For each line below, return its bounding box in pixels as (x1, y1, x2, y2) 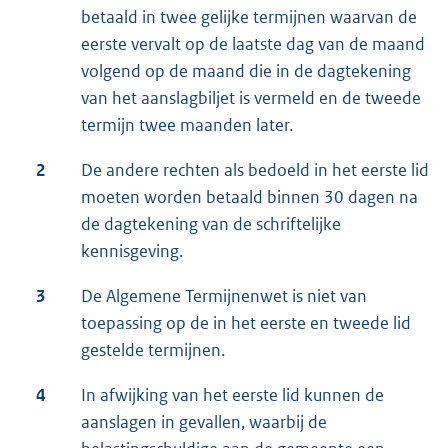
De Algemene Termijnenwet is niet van (81, 285, 367, 308)
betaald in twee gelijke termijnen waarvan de (81, 6, 417, 29)
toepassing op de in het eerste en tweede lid (81, 312, 411, 335)
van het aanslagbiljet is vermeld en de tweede (81, 87, 421, 110)
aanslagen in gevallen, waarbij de (81, 411, 327, 434)
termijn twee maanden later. (81, 114, 293, 137)
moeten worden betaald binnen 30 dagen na (81, 186, 418, 209)
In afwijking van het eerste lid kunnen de (81, 384, 384, 407)
